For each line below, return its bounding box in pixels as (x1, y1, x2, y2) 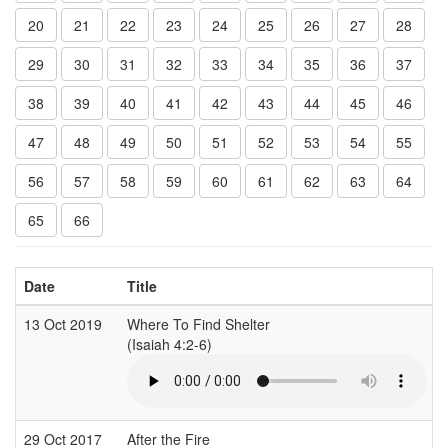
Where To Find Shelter (127, 313, 270, 334)
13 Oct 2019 (24, 313, 106, 334)
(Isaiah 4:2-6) (127, 333, 216, 354)
